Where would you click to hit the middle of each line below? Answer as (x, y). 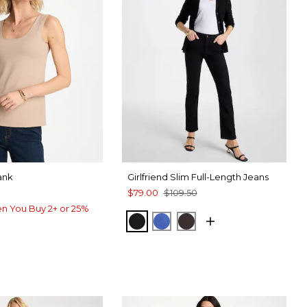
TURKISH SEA (199, 220)
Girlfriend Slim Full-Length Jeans (198, 176)
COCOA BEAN (224, 220)
